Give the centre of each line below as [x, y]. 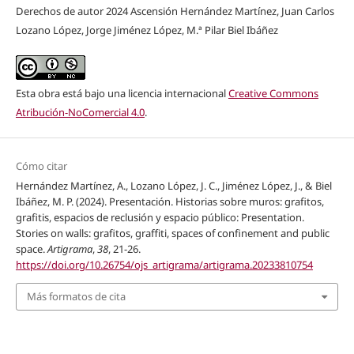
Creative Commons [273, 93]
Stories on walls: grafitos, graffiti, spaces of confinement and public [172, 233]
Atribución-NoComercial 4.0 [80, 112]
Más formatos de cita [76, 297]
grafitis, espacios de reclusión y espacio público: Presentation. [160, 218]
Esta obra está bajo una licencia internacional [122, 93]
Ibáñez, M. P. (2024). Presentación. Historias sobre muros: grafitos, [169, 202]
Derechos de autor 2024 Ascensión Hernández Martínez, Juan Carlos [175, 11]
